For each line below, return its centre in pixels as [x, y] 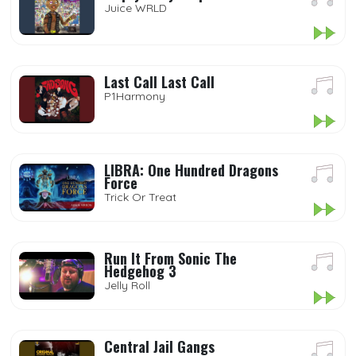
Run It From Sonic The [170, 258]
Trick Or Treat [140, 197]
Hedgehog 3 [140, 271]
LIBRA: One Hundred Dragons [191, 170]
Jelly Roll [127, 285]
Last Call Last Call [159, 82]
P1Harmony [135, 96]
